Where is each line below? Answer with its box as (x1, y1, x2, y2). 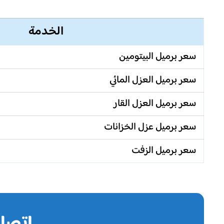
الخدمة (28, 21, 63, 42)
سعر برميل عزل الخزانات (104, 118, 196, 136)
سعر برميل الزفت (131, 142, 196, 160)
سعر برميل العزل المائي (109, 71, 196, 89)
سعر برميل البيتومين (119, 48, 196, 66)
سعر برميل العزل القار (113, 95, 196, 113)
